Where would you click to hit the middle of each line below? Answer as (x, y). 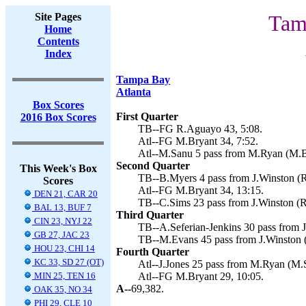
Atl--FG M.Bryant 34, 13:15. (201, 190)
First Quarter (147, 116)
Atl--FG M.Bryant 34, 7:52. (198, 141)
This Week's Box (58, 168)
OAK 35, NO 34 (62, 289)
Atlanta (134, 92)
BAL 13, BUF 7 (62, 207)
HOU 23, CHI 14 (64, 248)
